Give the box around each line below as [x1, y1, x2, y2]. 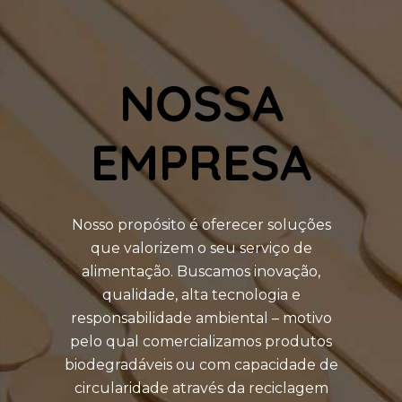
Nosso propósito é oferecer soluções [71, 215, 331, 233]
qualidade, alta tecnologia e [101, 285, 301, 303]
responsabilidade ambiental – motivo [70, 309, 332, 327]
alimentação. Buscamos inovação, [82, 262, 320, 280]
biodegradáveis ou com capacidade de [64, 355, 338, 373]
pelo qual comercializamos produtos [70, 332, 332, 350]
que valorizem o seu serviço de [90, 239, 312, 257]
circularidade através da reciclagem [74, 379, 328, 397]
